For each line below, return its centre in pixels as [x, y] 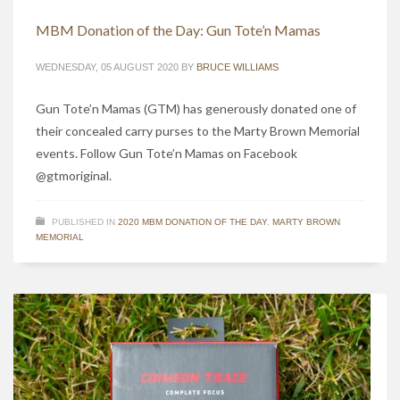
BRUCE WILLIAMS [237, 67]
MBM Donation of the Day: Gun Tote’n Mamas [178, 30]
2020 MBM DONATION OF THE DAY [192, 222]
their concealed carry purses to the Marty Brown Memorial [198, 131]
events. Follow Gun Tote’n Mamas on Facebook [167, 154]
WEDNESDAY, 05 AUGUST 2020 [107, 67]
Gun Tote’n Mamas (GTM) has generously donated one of [196, 109]
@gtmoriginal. [74, 176]
